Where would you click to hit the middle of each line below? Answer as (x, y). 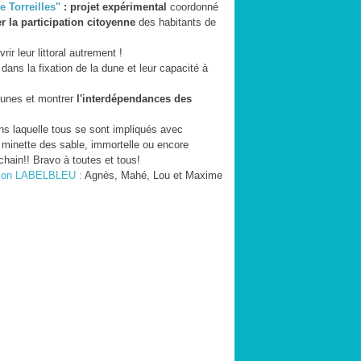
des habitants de (177, 22)
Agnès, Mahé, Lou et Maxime (152, 175)
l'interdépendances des (134, 99)
